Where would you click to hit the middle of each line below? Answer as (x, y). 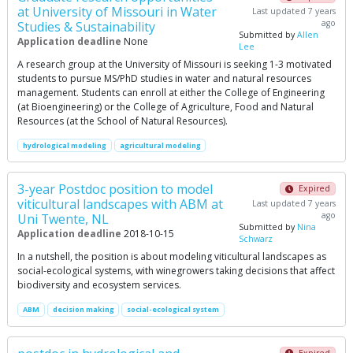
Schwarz (256, 239)
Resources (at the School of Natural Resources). (123, 121)
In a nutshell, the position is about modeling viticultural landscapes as (172, 257)
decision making (83, 310)
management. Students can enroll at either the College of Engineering (171, 93)
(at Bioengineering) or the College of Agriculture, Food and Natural (165, 107)
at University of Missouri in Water (117, 12)
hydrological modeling (64, 146)
